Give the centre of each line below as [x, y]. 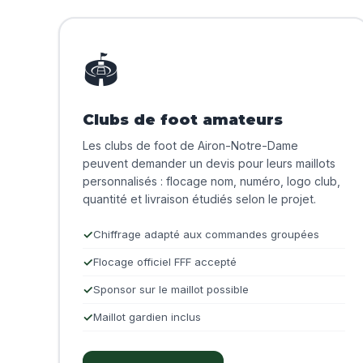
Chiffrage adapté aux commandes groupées [206, 235]
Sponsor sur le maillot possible [171, 290]
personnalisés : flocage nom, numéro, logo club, [211, 181]
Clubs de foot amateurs [183, 120]
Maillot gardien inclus [147, 317]
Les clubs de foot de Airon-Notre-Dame [190, 146]
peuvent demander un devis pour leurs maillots [209, 164]
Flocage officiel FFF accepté [165, 262]
